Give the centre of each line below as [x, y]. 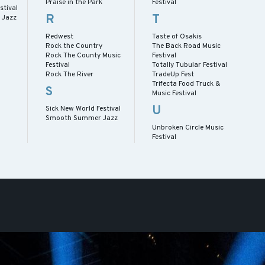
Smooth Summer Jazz [81, 118]
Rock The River [69, 74]
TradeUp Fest [173, 74]
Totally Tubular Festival [190, 65]
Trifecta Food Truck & [186, 84]
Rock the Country [74, 46]
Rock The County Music [83, 55]
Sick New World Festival [83, 109]
